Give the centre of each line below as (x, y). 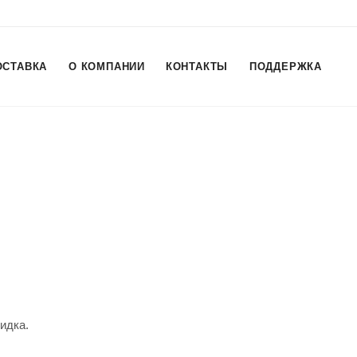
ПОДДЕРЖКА (286, 67)
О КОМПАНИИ (107, 67)
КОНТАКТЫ (197, 67)
